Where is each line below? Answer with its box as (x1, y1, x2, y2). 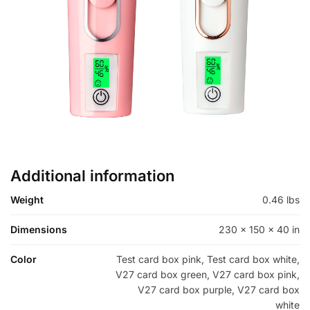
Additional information (10, 167, 174, 185)
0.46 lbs (262, 194, 300, 206)
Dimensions (10, 224, 67, 236)
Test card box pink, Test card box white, (116, 253, 300, 266)
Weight (10, 194, 44, 206)
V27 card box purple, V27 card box (138, 284, 300, 296)
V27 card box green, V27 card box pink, (116, 268, 300, 281)
